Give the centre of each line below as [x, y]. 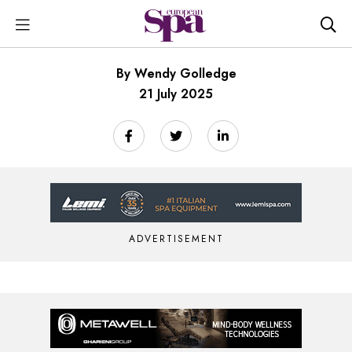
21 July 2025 [176, 94]
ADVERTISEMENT [176, 239]
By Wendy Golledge [176, 73]
